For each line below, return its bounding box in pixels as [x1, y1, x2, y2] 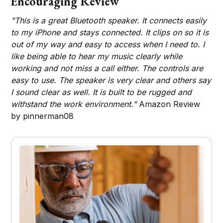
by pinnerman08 [11, 111, 74, 121]
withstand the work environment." [11, 99, 137, 110]
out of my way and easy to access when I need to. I [11, 39, 205, 50]
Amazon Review [136, 99, 201, 110]
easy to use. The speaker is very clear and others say [11, 75, 212, 86]
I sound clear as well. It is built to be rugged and [11, 87, 192, 98]
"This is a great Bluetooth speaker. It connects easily [11, 15, 207, 26]
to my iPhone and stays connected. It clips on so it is [11, 27, 209, 38]
